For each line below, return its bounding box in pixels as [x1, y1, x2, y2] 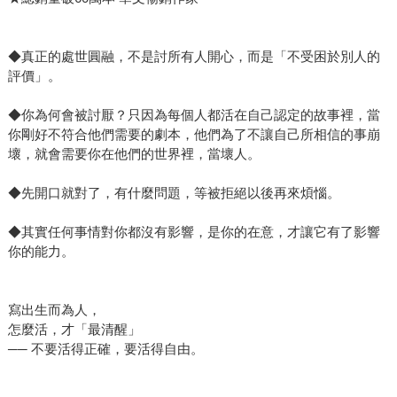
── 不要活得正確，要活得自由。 [7, 341, 204, 357]
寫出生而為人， [7, 302, 101, 318]
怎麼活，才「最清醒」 [7, 322, 141, 338]
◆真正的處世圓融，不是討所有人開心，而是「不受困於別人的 [7, 49, 380, 65]
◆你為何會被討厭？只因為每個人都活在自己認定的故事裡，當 [7, 107, 380, 123]
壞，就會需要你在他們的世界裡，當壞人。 [7, 146, 261, 162]
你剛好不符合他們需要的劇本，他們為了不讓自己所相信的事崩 [7, 127, 380, 143]
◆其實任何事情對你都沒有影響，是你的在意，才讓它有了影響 [7, 224, 380, 240]
